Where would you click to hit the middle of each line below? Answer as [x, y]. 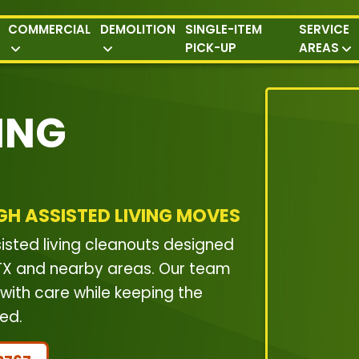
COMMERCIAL [50, 29]
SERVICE [324, 29]
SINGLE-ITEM [224, 29]
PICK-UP [211, 47]
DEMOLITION [138, 29]
